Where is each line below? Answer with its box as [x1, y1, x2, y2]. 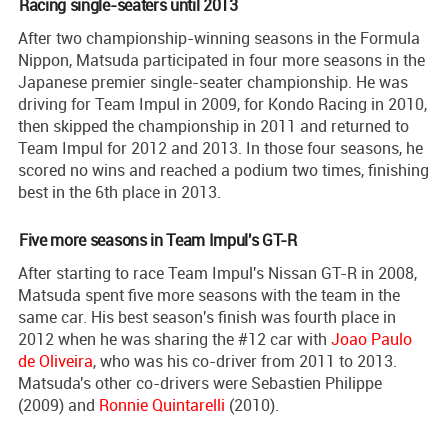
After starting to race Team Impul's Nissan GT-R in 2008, [18, 261, 417, 284]
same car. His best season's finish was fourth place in [18, 305, 396, 328]
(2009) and [18, 393, 99, 416]
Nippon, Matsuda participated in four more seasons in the [18, 48, 425, 71]
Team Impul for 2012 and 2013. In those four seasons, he [18, 136, 423, 159]
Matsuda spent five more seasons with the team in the [18, 283, 400, 306]
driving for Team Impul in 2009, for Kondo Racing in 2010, [18, 92, 427, 115]
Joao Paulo [331, 327, 412, 350]
